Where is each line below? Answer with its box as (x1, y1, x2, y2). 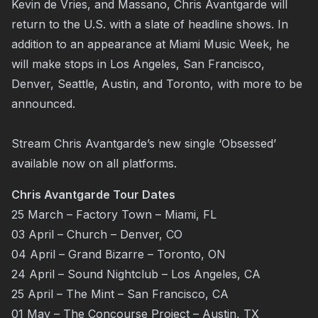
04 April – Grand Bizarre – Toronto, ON (11, 247, 226, 261)
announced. (11, 97, 75, 111)
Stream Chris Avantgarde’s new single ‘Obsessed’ (11, 136, 276, 150)
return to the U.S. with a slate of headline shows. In (11, 17, 288, 31)
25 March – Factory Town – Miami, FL (11, 207, 216, 221)
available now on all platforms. (11, 156, 180, 170)
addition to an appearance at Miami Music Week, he (11, 37, 290, 51)
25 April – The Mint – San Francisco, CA (11, 287, 229, 301)
